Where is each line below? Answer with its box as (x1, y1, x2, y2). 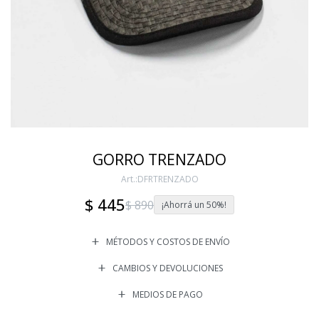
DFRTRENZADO (137, 173, 199, 186)
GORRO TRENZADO (93, 150, 226, 170)
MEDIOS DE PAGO (132, 288, 203, 301)
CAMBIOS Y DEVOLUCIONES (113, 262, 223, 275)
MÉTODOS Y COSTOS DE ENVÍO (105, 236, 230, 249)
